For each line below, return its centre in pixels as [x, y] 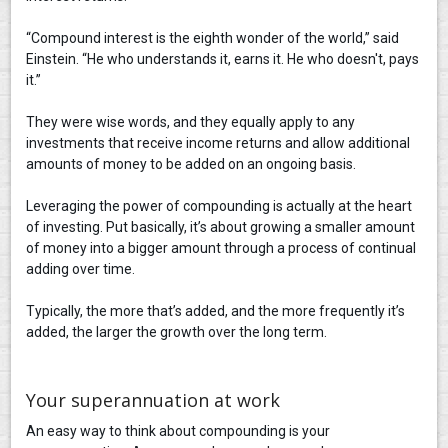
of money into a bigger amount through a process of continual [221, 247]
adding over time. [81, 268]
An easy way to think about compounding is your [178, 431]
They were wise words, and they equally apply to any [191, 121]
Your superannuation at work [153, 400]
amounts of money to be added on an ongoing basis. [191, 163]
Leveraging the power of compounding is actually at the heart [219, 205]
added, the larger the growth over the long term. [177, 331]
